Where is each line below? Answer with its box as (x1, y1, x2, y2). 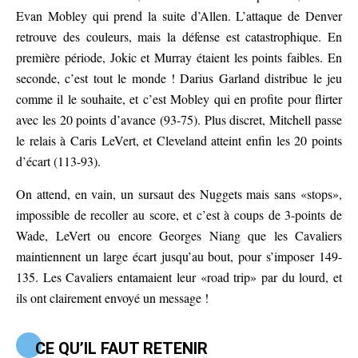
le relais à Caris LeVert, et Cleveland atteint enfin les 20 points (16, 132, 342, 149)
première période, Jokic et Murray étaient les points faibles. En (16, 49, 342, 66)
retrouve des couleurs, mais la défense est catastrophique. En (16, 28, 342, 46)
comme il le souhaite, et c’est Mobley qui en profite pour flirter (16, 90, 342, 108)
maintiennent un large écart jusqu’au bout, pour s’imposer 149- (16, 248, 342, 265)
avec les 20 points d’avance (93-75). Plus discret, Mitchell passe (16, 111, 342, 129)
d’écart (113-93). (16, 153, 101, 170)
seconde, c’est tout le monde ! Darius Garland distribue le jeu (16, 70, 342, 87)
